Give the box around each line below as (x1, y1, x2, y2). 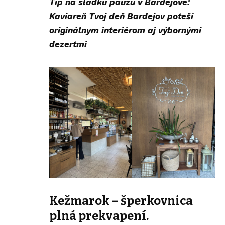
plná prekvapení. (49, 209, 149, 223)
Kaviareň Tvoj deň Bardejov (49, 11, 167, 22)
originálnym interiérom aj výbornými (49, 25, 201, 36)
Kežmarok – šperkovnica (49, 194, 193, 208)
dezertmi (49, 39, 87, 50)
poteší (167, 11, 193, 22)
